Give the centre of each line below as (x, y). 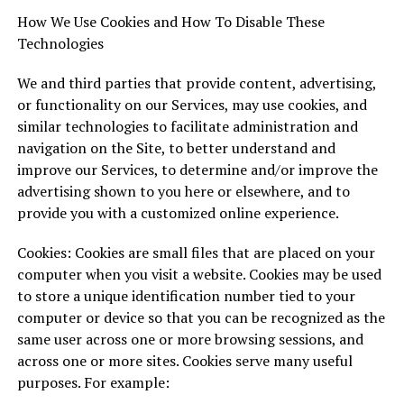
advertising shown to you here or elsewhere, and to (183, 191)
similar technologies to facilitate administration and (187, 126)
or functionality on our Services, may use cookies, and (192, 105)
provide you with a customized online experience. (178, 213)
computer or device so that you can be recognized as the (201, 317)
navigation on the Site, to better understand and (176, 148)
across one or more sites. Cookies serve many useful (184, 361)
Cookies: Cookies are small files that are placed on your (196, 252)
